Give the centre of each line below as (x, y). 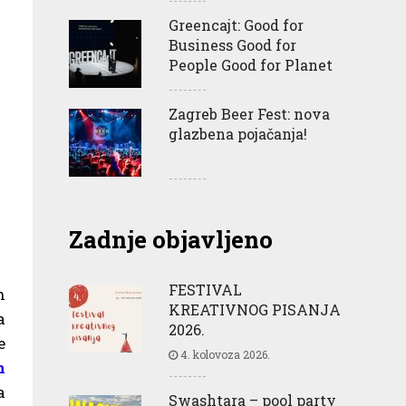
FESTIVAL (205, 289)
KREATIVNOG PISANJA (255, 309)
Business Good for (232, 44)
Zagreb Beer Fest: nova (249, 113)
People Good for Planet (251, 64)
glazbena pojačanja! (238, 133)
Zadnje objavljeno (171, 239)
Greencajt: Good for (236, 24)
